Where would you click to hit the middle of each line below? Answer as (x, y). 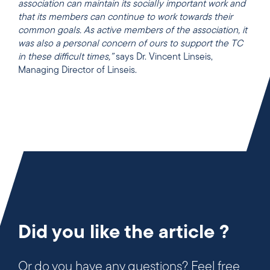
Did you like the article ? (124, 234)
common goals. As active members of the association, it (133, 30)
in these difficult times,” (66, 57)
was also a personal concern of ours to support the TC (130, 44)
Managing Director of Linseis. (77, 70)
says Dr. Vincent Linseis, (163, 57)
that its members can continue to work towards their (125, 17)
